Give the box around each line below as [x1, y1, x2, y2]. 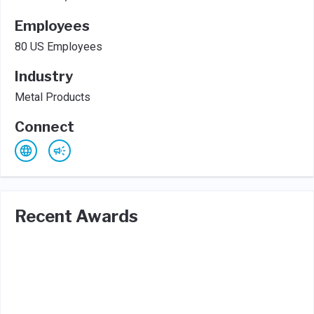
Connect [15, 118, 74, 135]
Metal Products [15, 90, 90, 104]
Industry [15, 68, 73, 85]
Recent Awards [15, 206, 138, 226]
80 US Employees [15, 40, 102, 53]
